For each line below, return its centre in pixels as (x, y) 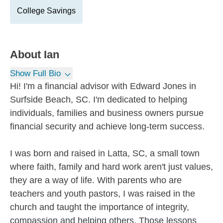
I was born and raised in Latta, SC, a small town (105, 153)
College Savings (46, 11)
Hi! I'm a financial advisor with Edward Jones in (103, 86)
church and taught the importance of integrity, (100, 207)
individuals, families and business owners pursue (107, 113)
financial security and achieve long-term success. (107, 126)
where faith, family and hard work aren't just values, (111, 167)
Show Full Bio (35, 73)
